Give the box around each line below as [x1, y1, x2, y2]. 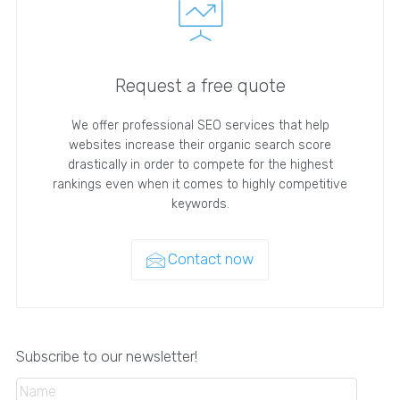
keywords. [171, 196, 229, 212]
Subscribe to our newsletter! [15, 346, 197, 365]
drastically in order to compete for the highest [67, 156, 333, 172]
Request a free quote [114, 74, 286, 96]
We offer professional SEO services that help [71, 117, 329, 133]
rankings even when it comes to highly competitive [53, 176, 347, 192]
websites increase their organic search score [69, 137, 331, 153]
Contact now [168, 249, 254, 268]
